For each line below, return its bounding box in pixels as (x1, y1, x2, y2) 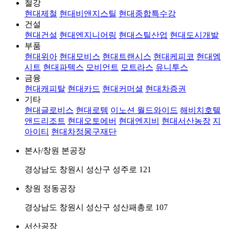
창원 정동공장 (25, 184, 76, 193)
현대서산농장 (162, 117, 211, 126)
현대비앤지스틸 (59, 9, 117, 18)
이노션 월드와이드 (110, 106, 178, 115)
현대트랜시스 (102, 52, 151, 61)
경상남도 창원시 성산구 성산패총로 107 (25, 203, 168, 212)
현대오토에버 (67, 117, 117, 126)
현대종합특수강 (119, 9, 176, 18)
